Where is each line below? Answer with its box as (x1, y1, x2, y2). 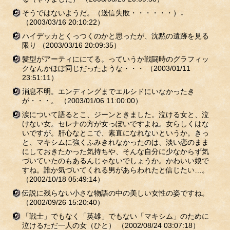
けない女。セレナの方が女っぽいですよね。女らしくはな (22, 120, 209, 128)
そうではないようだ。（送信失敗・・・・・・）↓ (22, 9, 184, 17)
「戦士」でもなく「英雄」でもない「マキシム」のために (22, 212, 209, 220)
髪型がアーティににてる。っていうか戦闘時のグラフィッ (22, 55, 209, 63)
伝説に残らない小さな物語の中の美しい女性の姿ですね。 (22, 189, 209, 197)
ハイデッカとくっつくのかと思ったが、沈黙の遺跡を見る (22, 32, 209, 40)
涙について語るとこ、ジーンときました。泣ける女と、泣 (22, 110, 209, 119)
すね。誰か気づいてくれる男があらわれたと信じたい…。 (22, 166, 209, 174)
